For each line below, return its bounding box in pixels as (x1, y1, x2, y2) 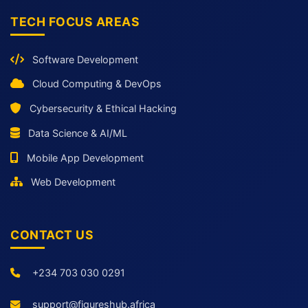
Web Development (31, 176, 115, 188)
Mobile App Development (27, 151, 144, 164)
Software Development (32, 53, 138, 65)
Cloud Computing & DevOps (32, 78, 162, 90)
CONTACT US (10, 227, 93, 242)
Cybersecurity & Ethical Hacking (30, 102, 177, 115)
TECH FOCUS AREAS (10, 14, 140, 30)
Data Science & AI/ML (28, 126, 127, 139)
